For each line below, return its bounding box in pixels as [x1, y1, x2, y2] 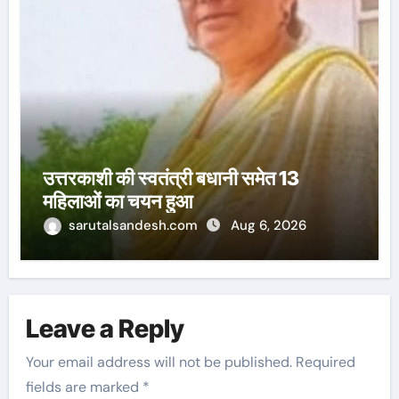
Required [296, 353, 356, 372]
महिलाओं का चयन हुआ [42, 190, 197, 214]
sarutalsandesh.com [68, 216, 201, 235]
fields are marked [26, 378, 143, 397]
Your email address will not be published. [26, 353, 293, 372]
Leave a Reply [26, 313, 185, 344]
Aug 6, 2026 [230, 216, 306, 235]
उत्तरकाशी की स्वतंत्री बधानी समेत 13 [42, 167, 299, 191]
